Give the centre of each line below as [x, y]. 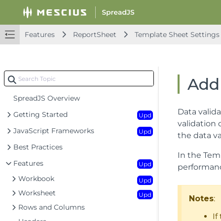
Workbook [36, 179]
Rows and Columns [52, 207]
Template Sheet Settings [177, 35]
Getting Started [40, 114]
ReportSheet [95, 35]
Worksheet [37, 193]
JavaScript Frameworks [54, 131]
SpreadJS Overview [47, 98]
